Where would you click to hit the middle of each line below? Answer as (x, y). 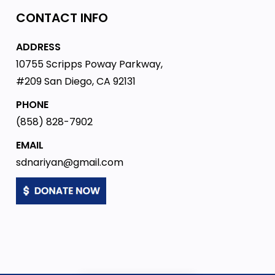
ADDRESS (38, 47)
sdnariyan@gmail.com (69, 162)
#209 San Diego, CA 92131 (76, 81)
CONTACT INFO (62, 18)
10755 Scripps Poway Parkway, (89, 64)
